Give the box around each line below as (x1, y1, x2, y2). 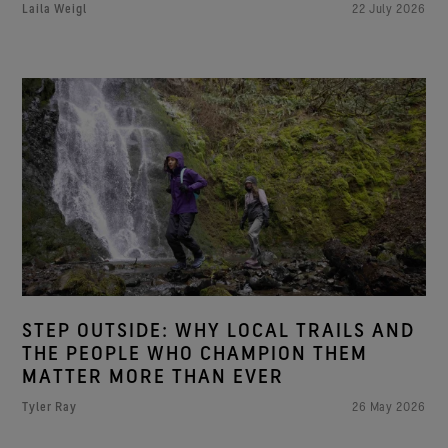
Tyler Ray (22, 398, 78, 414)
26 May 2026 (351, 399, 426, 415)
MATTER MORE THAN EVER (22, 365, 285, 388)
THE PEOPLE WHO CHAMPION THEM (22, 342, 369, 365)
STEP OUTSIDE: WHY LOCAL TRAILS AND (22, 319, 416, 342)
